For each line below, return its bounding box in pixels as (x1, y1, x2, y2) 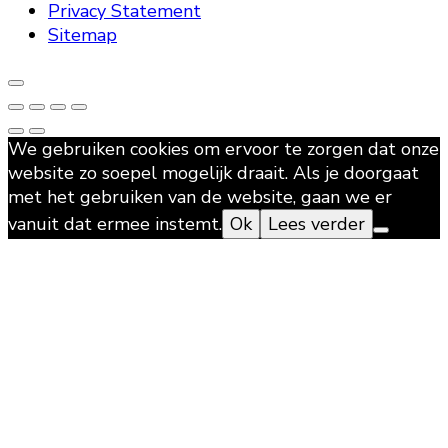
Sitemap (48, 23, 117, 48)
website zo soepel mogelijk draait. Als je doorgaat (8, 161, 419, 186)
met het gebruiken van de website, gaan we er (8, 185, 392, 210)
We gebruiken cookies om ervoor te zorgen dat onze (8, 137, 439, 162)
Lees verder (268, 212, 365, 237)
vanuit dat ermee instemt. (8, 212, 222, 237)
